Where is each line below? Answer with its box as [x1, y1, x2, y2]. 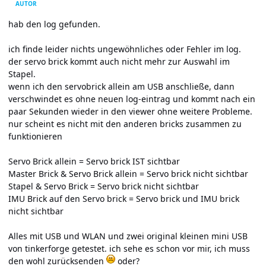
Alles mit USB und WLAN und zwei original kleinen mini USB [8, 230, 248, 242]
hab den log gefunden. [8, 18, 100, 30]
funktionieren [8, 130, 62, 142]
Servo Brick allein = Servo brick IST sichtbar [8, 155, 180, 167]
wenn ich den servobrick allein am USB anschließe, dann [8, 80, 235, 92]
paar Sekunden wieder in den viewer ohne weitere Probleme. [8, 105, 252, 117]
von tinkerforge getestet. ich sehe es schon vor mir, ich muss [8, 242, 250, 254]
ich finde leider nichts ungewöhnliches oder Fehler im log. [8, 43, 241, 55]
